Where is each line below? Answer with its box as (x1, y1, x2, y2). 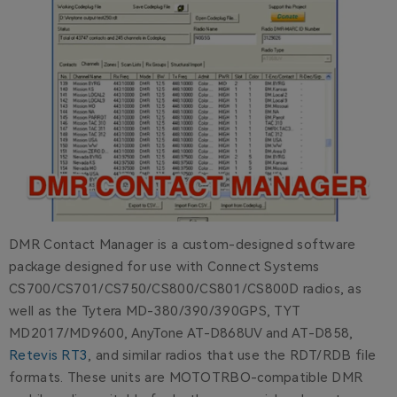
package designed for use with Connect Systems (9, 259, 320, 276)
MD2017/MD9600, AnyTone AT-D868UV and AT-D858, (9, 325, 354, 342)
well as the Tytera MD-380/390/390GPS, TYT (9, 303, 301, 320)
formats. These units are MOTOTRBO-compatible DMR (9, 370, 363, 386)
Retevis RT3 (9, 347, 89, 364)
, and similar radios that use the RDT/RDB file (88, 347, 377, 364)
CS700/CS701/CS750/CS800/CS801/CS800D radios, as (9, 281, 362, 298)
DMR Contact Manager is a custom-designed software (9, 237, 356, 253)
